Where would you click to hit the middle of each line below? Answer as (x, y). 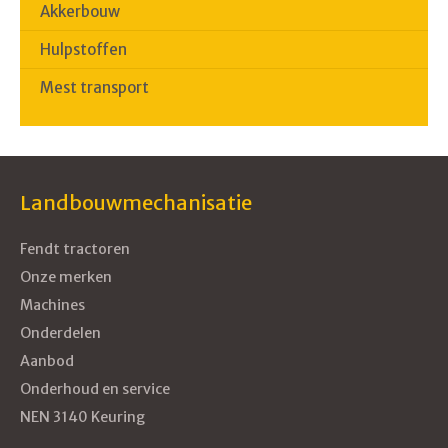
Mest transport (94, 87)
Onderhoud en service (95, 389)
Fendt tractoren (75, 249)
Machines (52, 305)
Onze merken (66, 277)
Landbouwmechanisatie (136, 202)
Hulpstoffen (83, 49)
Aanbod (47, 361)
